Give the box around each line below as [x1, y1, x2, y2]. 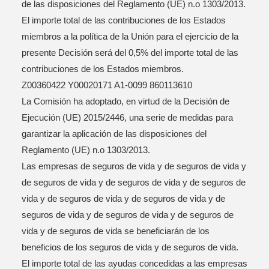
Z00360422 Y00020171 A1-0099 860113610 [22, 80, 192, 90]
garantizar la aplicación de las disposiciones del [22, 128, 207, 139]
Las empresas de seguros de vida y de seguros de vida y [22, 161, 246, 171]
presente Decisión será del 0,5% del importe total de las [22, 47, 238, 58]
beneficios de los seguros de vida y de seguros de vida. [22, 242, 238, 252]
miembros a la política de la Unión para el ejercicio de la [22, 31, 238, 41]
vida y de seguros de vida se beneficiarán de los [22, 226, 210, 236]
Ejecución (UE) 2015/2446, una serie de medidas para [22, 112, 233, 122]
